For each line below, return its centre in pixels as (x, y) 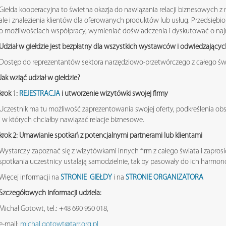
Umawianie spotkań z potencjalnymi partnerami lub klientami (111, 136)
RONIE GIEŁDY (90, 178)
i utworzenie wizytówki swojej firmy (115, 94)
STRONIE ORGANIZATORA (164, 178)
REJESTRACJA (40, 94)
